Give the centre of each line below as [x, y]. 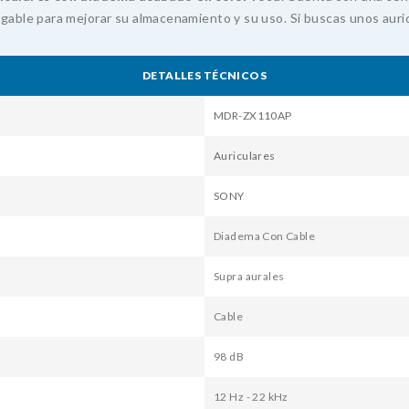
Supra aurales [249, 277]
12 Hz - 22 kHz [251, 397]
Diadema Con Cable [265, 236]
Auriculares [245, 156]
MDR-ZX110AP [253, 116]
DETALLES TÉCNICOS [204, 76]
